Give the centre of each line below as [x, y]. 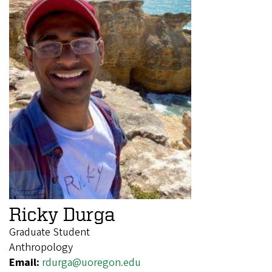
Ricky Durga [62, 213]
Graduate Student [49, 232]
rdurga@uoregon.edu [91, 262]
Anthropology [41, 247]
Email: [25, 262]
